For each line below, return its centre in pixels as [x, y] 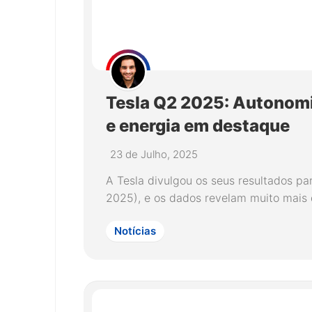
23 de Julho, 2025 [154, 154]
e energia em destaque [198, 126]
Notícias [135, 231]
